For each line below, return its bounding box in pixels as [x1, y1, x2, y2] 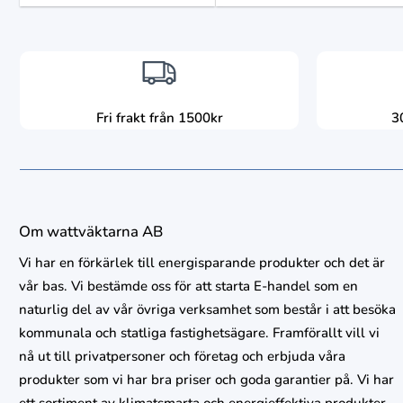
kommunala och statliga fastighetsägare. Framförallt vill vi [18, 323, 380, 342]
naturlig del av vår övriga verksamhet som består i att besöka [18, 300, 396, 318]
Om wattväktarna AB [18, 220, 163, 242]
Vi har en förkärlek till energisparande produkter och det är [18, 253, 385, 272]
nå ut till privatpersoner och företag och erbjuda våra [18, 346, 345, 365]
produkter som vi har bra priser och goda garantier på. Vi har [18, 370, 394, 389]
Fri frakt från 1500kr [95, 108, 223, 127]
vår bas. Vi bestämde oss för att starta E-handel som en [18, 276, 358, 295]
